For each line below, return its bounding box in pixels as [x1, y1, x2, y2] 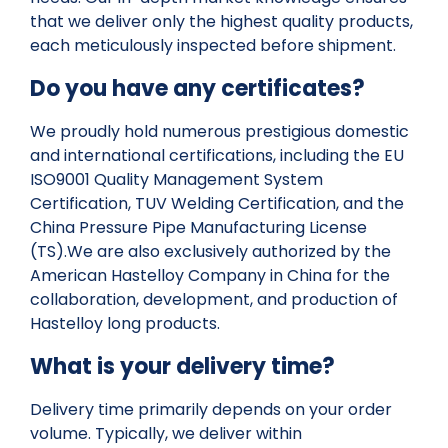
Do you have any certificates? [30, 73, 365, 105]
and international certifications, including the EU [30, 144, 404, 168]
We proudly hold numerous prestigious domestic [30, 120, 409, 144]
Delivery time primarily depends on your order [30, 398, 392, 422]
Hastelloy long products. [30, 312, 220, 336]
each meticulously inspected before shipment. [30, 34, 396, 58]
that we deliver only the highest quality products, [30, 10, 413, 34]
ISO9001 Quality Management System [30, 168, 323, 192]
